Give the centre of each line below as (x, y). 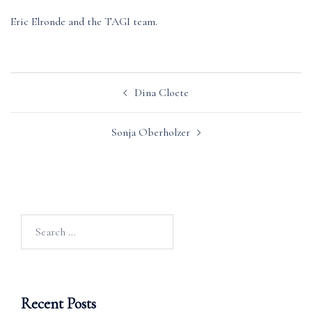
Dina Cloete (162, 93)
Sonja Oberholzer (150, 133)
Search (35, 223)
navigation (47, 101)
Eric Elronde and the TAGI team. (84, 22)
